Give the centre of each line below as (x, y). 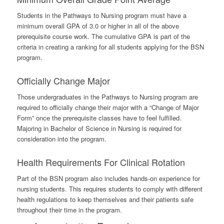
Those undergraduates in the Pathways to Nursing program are (107, 97)
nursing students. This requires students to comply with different (109, 189)
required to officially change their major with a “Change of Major (108, 107)
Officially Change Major (63, 81)
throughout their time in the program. (70, 210)
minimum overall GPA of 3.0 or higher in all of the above (98, 26)
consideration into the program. (61, 139)
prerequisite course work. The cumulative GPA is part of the (103, 36)
